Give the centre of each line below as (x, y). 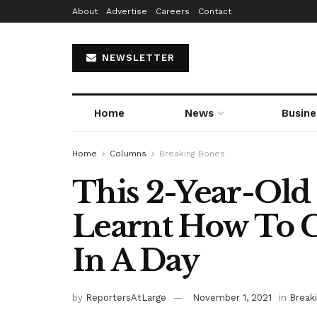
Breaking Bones (192, 154)
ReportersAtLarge (126, 297)
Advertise (127, 11)
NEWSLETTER (137, 58)
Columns (128, 154)
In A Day (136, 260)
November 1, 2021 (232, 297)
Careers (173, 11)
